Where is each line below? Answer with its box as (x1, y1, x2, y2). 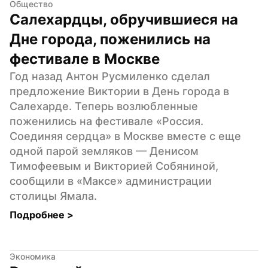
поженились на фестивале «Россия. (10, 114, 203, 127)
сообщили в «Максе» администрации (10, 174, 212, 187)
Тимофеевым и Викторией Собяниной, (10, 159, 218, 172)
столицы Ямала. (10, 189, 97, 202)
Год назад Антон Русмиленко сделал (10, 69, 210, 83)
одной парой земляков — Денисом (10, 144, 199, 157)
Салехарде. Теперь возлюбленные (10, 99, 198, 112)
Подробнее (10, 208, 67, 221)
